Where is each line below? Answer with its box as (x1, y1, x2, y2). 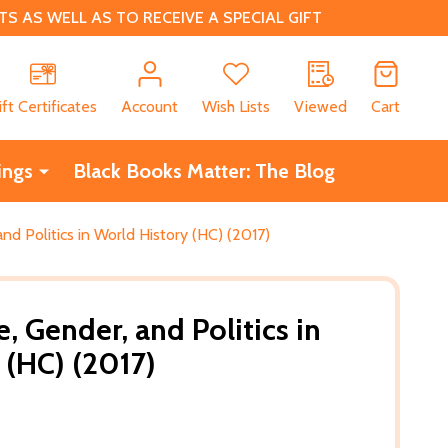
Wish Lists (202, 96, 270, 116)
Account (121, 96, 178, 116)
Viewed (294, 96, 347, 116)
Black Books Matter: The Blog (72, 158, 335, 183)
